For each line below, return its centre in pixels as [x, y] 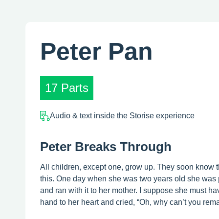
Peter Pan [97, 51]
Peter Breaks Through [106, 146]
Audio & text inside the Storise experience [122, 115]
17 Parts [67, 88]
